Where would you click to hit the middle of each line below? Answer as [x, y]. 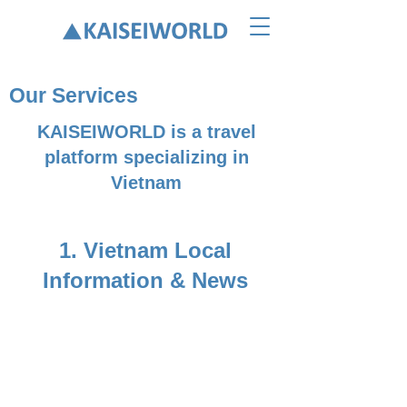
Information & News [145, 280]
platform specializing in [146, 157]
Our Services [74, 95]
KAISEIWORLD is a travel [146, 132]
